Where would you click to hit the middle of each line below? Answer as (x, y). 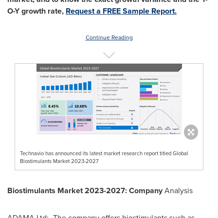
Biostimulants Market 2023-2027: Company (86, 190)
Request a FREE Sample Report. (121, 11)
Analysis (179, 190)
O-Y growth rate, (36, 11)
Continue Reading (109, 37)
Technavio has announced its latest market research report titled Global (104, 153)
